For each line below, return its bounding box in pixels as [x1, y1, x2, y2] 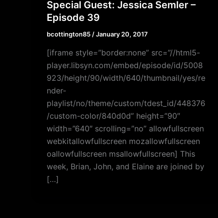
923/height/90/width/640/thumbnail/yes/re [47, 73, 205, 83]
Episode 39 [47, 12, 100, 24]
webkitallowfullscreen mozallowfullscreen [47, 136, 200, 146]
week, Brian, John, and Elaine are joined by [47, 162, 204, 172]
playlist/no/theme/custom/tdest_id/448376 [47, 98, 205, 109]
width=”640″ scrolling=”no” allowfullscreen [47, 124, 204, 134]
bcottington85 [47, 30, 92, 38]
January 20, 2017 [96, 30, 148, 38]
